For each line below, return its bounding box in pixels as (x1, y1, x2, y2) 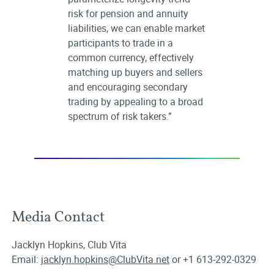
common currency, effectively (67, 51, 194, 64)
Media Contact (12, 207, 105, 226)
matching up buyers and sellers (67, 65, 202, 79)
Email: (12, 253, 41, 266)
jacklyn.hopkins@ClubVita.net (41, 253, 169, 266)
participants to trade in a (67, 36, 173, 50)
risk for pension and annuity (67, 7, 188, 20)
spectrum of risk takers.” (67, 109, 172, 123)
